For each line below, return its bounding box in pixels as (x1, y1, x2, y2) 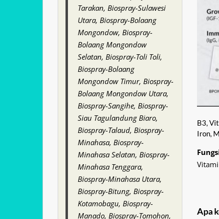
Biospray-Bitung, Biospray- (78, 186, 164, 196)
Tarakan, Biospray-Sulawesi (78, 3, 166, 13)
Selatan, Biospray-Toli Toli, (78, 52, 162, 62)
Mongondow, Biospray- (78, 27, 153, 37)
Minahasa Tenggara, (78, 162, 143, 172)
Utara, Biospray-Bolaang (78, 15, 156, 25)
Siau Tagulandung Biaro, (78, 113, 158, 123)
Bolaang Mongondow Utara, (78, 88, 169, 98)
